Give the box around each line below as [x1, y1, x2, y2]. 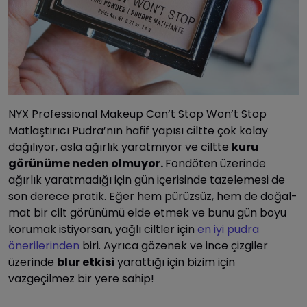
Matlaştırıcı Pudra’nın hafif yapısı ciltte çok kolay [8, 122, 268, 138]
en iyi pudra [197, 221, 259, 237]
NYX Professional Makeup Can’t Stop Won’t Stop [8, 106, 267, 122]
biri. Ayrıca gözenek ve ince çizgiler [79, 237, 268, 254]
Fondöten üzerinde [165, 155, 266, 171]
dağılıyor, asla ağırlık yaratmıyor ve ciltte [8, 138, 232, 155]
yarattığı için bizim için [114, 254, 235, 270]
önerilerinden [8, 237, 79, 254]
